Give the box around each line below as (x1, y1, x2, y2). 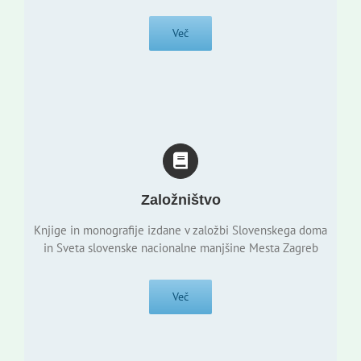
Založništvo (140, 191, 221, 208)
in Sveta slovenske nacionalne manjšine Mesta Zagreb (43, 239, 318, 255)
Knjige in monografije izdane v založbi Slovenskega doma (34, 222, 327, 238)
